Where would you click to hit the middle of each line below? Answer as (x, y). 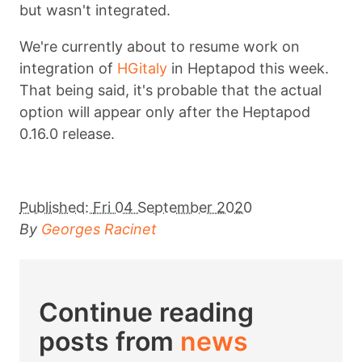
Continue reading (146, 312)
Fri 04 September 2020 (173, 207)
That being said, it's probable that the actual (170, 90)
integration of (68, 68)
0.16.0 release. (67, 133)
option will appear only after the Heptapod (165, 112)
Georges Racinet (99, 229)
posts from (109, 341)
